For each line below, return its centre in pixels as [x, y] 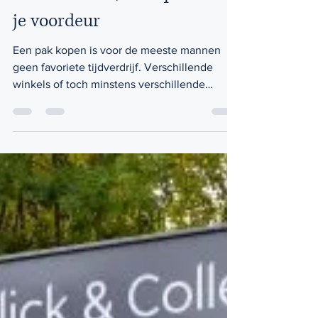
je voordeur [56, 44]
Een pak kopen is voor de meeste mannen [117, 73]
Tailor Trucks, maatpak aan [119, 17]
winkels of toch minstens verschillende [109, 108]
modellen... [40, 125]
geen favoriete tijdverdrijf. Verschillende [78, 91]
